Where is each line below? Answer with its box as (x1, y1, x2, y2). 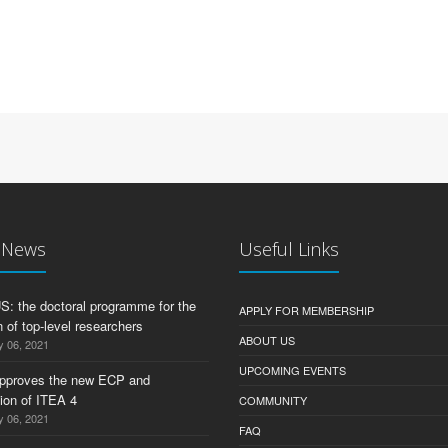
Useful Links (239, 237, 339, 261)
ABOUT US (239, 332, 295, 348)
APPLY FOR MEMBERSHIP (239, 302, 374, 318)
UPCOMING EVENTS (239, 362, 346, 378)
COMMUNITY (239, 392, 307, 408)
